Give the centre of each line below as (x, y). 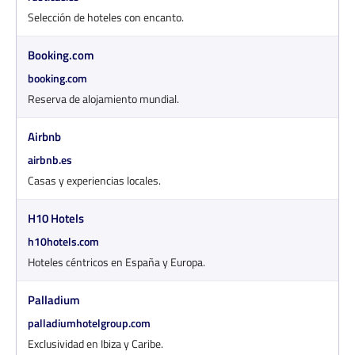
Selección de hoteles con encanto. (106, 17)
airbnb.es (50, 159)
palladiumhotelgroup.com (89, 323)
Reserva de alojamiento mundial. (103, 98)
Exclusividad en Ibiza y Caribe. (95, 343)
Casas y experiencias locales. (94, 180)
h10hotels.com (63, 241)
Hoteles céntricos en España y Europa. (116, 261)
